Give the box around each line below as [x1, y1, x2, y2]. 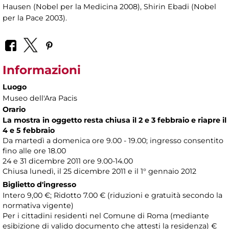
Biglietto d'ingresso [3, 180, 76, 190]
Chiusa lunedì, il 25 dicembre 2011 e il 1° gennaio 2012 [3, 167, 196, 176]
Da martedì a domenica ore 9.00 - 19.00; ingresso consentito [3, 136, 223, 146]
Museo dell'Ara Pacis [3, 94, 77, 103]
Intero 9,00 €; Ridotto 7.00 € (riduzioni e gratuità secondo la [3, 191, 222, 200]
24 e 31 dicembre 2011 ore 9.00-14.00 [3, 156, 133, 166]
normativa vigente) [3, 201, 74, 211]
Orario [3, 105, 26, 114]
